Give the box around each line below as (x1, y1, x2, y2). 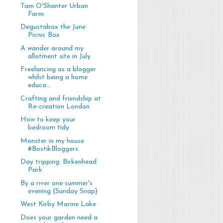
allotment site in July (27, 52, 91, 60)
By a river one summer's (20, 179, 93, 187)
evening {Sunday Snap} (27, 187, 98, 195)
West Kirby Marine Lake (20, 201, 96, 209)
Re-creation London (27, 103, 90, 111)
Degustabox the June (20, 23, 86, 31)
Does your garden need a (20, 214, 98, 222)
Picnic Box (27, 31, 60, 39)
